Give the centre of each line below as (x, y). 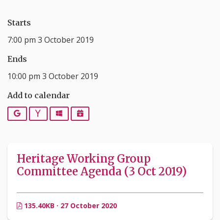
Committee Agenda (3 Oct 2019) (102, 172)
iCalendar (99, 113)
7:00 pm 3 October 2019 (51, 40)
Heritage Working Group (84, 159)
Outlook (77, 113)
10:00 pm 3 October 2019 (53, 76)
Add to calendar (39, 95)
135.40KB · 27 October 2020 (69, 206)
